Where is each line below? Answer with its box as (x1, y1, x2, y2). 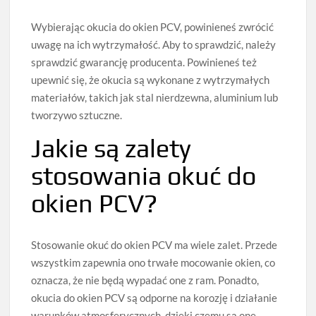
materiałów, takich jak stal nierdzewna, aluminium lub (31, 91, 279, 104)
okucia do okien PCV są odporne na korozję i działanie (31, 291, 278, 305)
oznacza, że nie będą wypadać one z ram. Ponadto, (31, 274, 260, 287)
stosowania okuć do (31, 161, 257, 191)
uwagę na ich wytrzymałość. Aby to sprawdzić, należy (31, 38, 276, 51)
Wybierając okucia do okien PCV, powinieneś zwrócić (31, 20, 274, 34)
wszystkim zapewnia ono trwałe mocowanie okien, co (31, 256, 276, 269)
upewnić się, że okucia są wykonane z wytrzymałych (31, 73, 270, 87)
